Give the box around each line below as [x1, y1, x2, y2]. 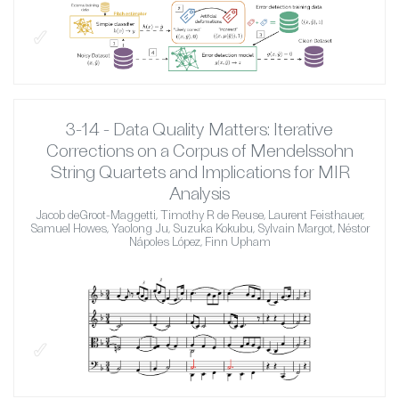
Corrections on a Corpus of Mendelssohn [45, 139, 354, 161]
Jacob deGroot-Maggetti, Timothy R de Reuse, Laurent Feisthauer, [35, 208, 364, 223]
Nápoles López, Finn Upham [128, 234, 271, 249]
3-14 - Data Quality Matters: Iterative [66, 118, 333, 140]
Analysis [169, 182, 230, 204]
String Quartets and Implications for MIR [49, 160, 350, 183]
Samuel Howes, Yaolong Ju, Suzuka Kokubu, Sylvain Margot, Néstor [29, 221, 370, 236]
